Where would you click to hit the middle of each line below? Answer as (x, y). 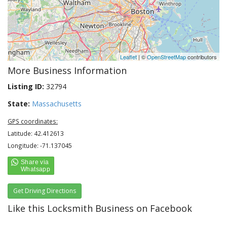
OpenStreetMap (166, 57)
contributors (201, 57)
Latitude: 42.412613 (36, 133)
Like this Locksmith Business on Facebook (100, 208)
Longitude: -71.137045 (40, 145)
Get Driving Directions (45, 191)
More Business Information (67, 70)
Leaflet (128, 57)
